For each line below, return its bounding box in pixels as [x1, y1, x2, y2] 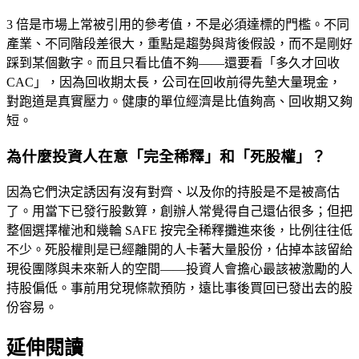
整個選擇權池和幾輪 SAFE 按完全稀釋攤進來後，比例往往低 [6, 223, 353, 237]
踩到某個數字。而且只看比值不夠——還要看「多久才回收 [6, 56, 340, 71]
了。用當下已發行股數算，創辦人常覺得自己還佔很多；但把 [6, 204, 353, 218]
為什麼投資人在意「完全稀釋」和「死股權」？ [6, 148, 326, 166]
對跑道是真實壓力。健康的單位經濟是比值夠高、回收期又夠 [6, 95, 353, 109]
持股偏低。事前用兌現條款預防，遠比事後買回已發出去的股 [6, 280, 353, 295]
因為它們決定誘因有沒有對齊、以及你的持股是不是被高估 [6, 184, 340, 199]
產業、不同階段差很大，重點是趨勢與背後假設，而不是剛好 [6, 37, 353, 51]
